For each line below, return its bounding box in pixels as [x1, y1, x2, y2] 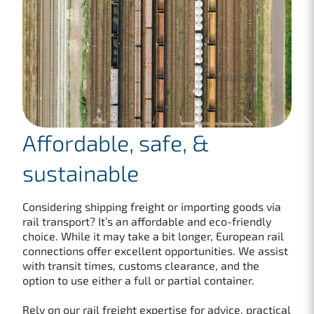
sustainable [22, 158, 139, 186]
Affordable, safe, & [22, 128, 210, 156]
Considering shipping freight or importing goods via [22, 199, 281, 213]
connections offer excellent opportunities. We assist [22, 243, 288, 257]
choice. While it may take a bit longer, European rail [22, 228, 284, 243]
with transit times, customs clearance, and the [22, 258, 259, 272]
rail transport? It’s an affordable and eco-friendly [22, 214, 271, 228]
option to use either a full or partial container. [22, 273, 254, 287]
